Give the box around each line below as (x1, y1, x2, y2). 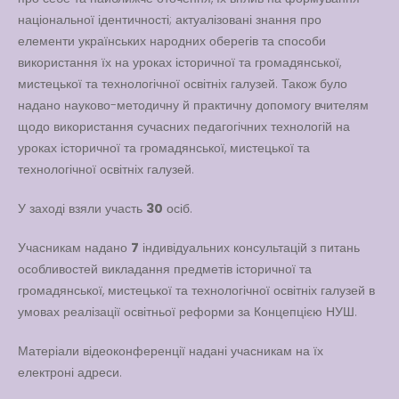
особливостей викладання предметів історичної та (18, 260, 312, 279)
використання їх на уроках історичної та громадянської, (18, 53, 341, 72)
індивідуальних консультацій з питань (139, 239, 360, 257)
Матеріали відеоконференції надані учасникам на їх (18, 342, 323, 361)
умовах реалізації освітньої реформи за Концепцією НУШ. (18, 303, 357, 322)
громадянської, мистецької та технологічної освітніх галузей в (18, 281, 375, 300)
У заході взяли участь (18, 199, 146, 218)
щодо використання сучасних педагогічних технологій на (18, 118, 350, 136)
